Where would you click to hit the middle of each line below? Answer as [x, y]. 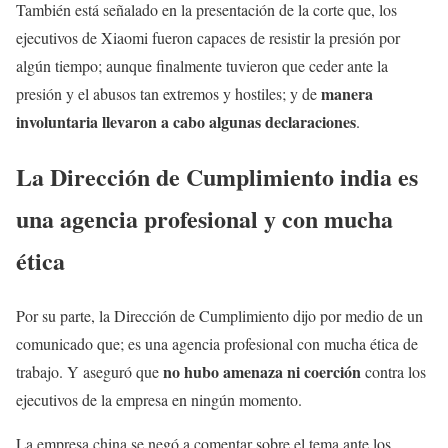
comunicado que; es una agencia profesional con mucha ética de [217, 344]
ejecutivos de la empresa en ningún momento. [159, 400]
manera [347, 94]
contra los [393, 372]
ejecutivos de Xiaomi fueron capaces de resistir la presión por [208, 38]
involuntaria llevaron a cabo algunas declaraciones [186, 122]
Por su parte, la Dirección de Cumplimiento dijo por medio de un [219, 316]
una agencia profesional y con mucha [204, 219]
